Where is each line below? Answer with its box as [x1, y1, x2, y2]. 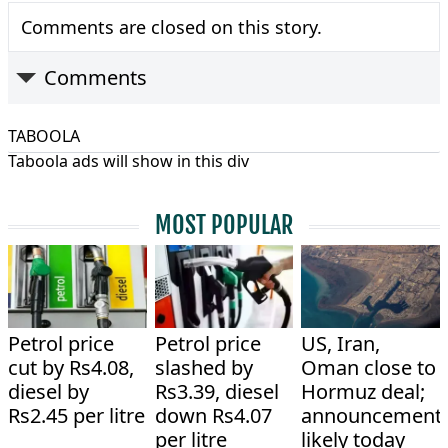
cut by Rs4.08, [8, 354, 134, 382]
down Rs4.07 [154, 402, 272, 430]
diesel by [8, 378, 89, 406]
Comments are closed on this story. [21, 14, 322, 39]
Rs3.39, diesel [154, 378, 279, 406]
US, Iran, [301, 330, 381, 358]
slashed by [154, 354, 253, 382]
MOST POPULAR [155, 209, 293, 240]
